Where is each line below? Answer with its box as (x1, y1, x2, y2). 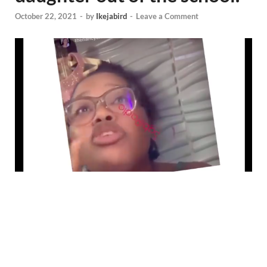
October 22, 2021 (15, 11, 77, 21)
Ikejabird (96, 11, 127, 21)
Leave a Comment (136, 11, 198, 21)
